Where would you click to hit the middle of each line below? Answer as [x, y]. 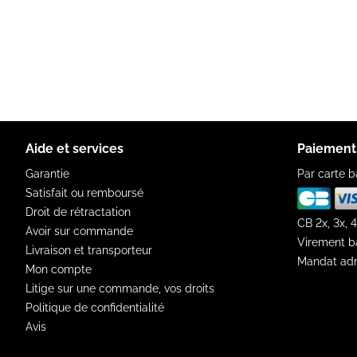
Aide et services [75, 149]
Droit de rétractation [78, 212]
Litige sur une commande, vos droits [120, 288]
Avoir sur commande [79, 231]
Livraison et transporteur [89, 250]
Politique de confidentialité [95, 308]
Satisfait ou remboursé [84, 193]
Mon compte [59, 269]
